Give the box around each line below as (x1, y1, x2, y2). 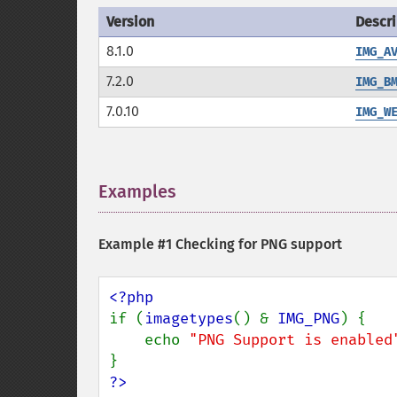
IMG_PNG (277, 309, 339, 328)
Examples (98, 181, 176, 202)
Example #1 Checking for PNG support (98, 236, 342, 253)
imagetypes (144, 309, 233, 328)
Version (106, 13, 154, 30)
